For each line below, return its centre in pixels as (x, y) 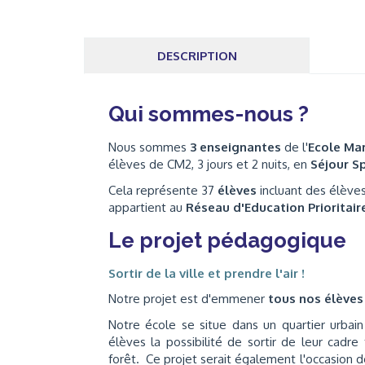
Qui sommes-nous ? (209, 114)
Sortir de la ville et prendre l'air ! (207, 273)
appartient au (147, 207)
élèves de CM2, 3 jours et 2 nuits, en (209, 164)
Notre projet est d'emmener (187, 299)
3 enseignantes (234, 147)
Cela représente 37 (161, 190)
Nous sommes (147, 147)
